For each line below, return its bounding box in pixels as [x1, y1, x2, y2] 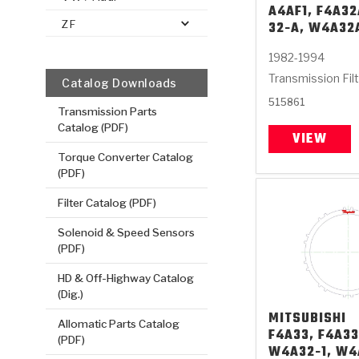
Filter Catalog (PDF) [58, 196, 157, 209]
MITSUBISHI [268, 308, 347, 329]
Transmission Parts [58, 104, 158, 118]
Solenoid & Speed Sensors [58, 225, 196, 239]
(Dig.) [58, 287, 84, 301]
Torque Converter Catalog [58, 150, 194, 163]
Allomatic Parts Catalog [58, 317, 180, 330]
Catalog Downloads [62, 75, 177, 90]
